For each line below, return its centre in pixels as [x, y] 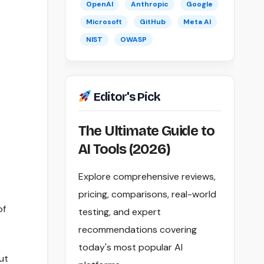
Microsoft [104, 22]
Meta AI [197, 22]
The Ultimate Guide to [146, 131]
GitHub [152, 22]
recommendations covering [137, 230]
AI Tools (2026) [124, 149]
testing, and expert [119, 212]
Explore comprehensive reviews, [147, 177]
